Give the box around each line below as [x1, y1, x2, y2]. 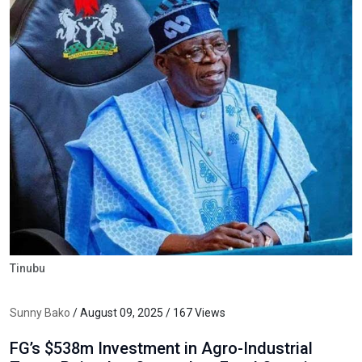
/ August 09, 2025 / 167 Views [70, 305, 225, 319]
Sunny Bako [10, 305, 70, 319]
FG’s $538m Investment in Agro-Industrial [10, 338, 313, 358]
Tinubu [10, 261, 45, 275]
